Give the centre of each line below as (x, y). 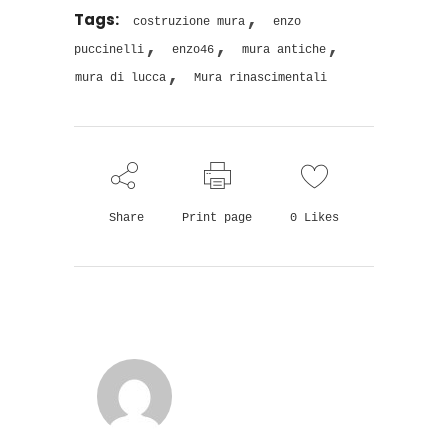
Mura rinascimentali (260, 77)
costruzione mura (189, 21)
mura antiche (284, 49)
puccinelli (109, 49)
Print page (217, 217)
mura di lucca (120, 77)
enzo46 (193, 49)
